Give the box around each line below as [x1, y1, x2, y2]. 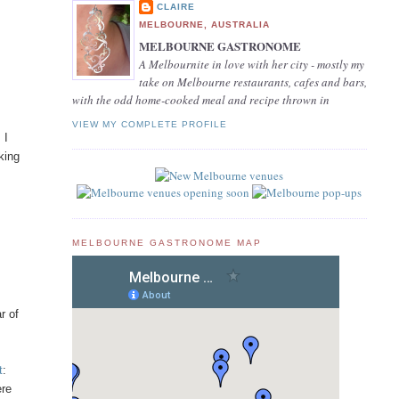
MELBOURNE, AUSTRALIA [138, 19, 270, 29]
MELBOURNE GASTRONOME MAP [71, 237, 263, 248]
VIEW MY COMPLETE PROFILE [71, 118, 227, 129]
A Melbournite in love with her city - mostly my [138, 56, 364, 72]
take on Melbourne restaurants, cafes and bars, [138, 74, 367, 90]
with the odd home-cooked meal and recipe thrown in [71, 92, 330, 108]
